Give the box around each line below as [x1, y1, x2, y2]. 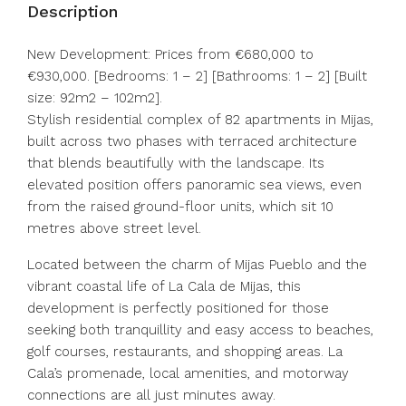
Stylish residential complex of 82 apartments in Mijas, [27, 111, 373, 128]
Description [27, 2, 118, 21]
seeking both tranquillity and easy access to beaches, [27, 322, 373, 338]
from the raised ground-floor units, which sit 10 [27, 198, 333, 215]
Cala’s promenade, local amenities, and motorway [27, 365, 349, 382]
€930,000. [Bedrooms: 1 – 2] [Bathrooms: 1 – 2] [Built [27, 68, 367, 84]
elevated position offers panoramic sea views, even [27, 177, 362, 193]
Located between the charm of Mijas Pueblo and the [27, 256, 367, 273]
